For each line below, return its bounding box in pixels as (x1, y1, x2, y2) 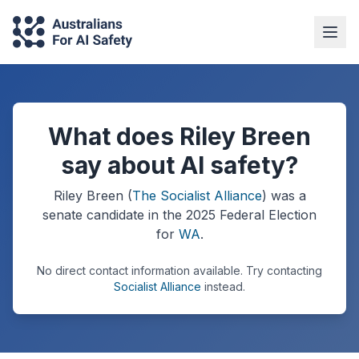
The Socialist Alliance (131, 188, 262, 204)
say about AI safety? (61, 151, 298, 179)
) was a (261, 188, 306, 204)
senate (42, 207, 83, 223)
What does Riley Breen (48, 122, 311, 151)
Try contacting (243, 264, 322, 277)
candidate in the (83, 207, 186, 223)
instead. (201, 280, 245, 293)
